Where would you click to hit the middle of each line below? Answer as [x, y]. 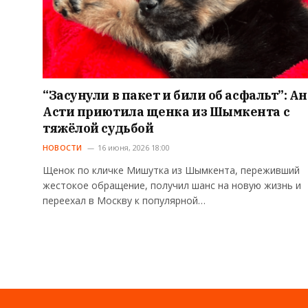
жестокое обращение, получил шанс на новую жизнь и [172, 186]
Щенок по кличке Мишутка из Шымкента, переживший [171, 170]
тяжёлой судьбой [98, 129]
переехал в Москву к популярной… [124, 201]
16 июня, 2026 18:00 [133, 148]
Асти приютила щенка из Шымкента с [166, 112]
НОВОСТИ [63, 148]
